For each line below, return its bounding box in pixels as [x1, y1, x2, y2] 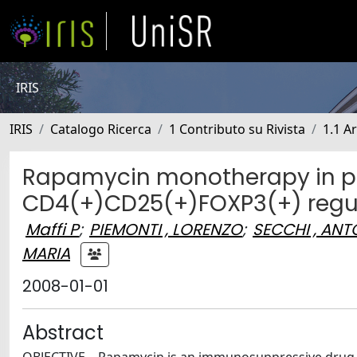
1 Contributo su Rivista [169, 120, 305, 138]
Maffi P [25, 218, 79, 241]
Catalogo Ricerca [50, 120, 151, 138]
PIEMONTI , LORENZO [89, 218, 242, 241]
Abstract [22, 320, 104, 346]
